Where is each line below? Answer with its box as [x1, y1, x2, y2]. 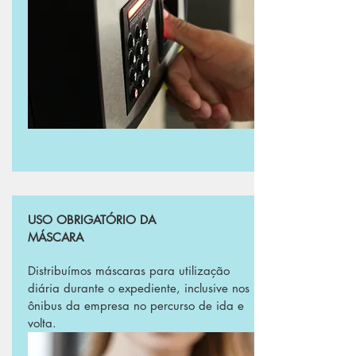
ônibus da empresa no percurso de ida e [28, 298, 244, 313]
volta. [28, 315, 60, 331]
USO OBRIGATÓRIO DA [28, 212, 156, 227]
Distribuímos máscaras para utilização [28, 263, 230, 278]
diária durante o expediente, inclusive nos [28, 281, 250, 296]
